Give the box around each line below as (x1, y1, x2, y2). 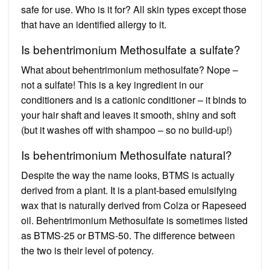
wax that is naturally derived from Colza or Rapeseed (21, 198, 246, 212)
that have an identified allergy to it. (21, 17, 166, 31)
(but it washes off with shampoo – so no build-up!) (21, 122, 232, 137)
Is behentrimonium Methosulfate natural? (21, 146, 232, 163)
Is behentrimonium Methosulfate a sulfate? (21, 40, 240, 57)
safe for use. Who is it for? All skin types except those (21, 2, 246, 16)
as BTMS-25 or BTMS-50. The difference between (21, 228, 235, 242)
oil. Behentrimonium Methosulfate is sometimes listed (21, 213, 248, 227)
